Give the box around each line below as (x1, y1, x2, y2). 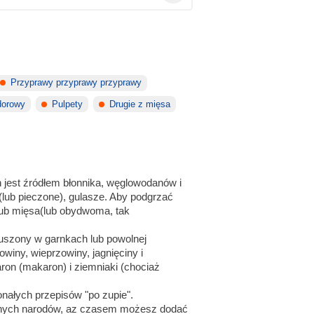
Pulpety (52, 99, 83, 109)
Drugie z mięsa (109, 99, 171, 109)
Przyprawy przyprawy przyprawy (11, 78, 142, 88)
